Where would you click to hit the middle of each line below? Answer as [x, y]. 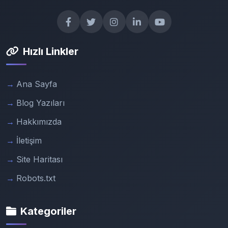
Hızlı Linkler [51, 51]
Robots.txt [36, 178]
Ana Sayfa [37, 84]
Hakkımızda [39, 122]
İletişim [29, 140]
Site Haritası [39, 159]
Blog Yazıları [40, 103]
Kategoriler [48, 211]
